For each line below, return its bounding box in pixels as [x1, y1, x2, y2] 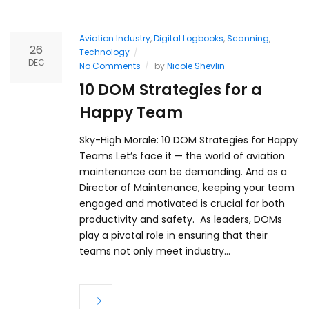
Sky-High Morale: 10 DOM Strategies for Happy [79, 132, 298, 147]
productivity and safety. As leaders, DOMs [79, 212, 282, 226]
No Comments [79, 59, 141, 72]
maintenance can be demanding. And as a [79, 164, 287, 179]
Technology [79, 46, 130, 58]
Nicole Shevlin [167, 59, 225, 72]
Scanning [227, 32, 269, 44]
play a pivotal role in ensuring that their [79, 228, 268, 242]
